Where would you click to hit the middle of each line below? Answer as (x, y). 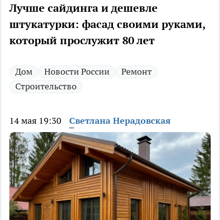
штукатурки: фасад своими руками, (107, 24)
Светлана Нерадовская (120, 121)
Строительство (46, 86)
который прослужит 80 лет (82, 41)
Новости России (77, 72)
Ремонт (137, 72)
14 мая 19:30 (35, 121)
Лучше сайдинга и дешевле (83, 8)
